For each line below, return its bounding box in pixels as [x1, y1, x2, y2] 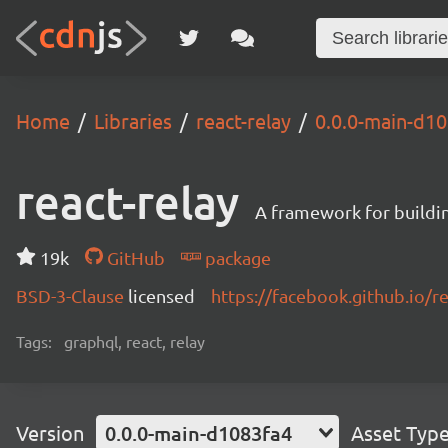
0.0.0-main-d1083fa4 [105, 420, 292, 446]
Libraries [94, 108, 172, 133]
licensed [128, 285, 195, 306]
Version [16, 420, 84, 445]
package [200, 247, 271, 268]
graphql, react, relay [64, 331, 205, 351]
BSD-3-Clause [16, 285, 128, 306]
